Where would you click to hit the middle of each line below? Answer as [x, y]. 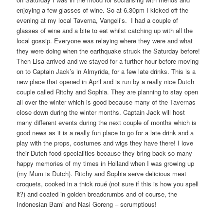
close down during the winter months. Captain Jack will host [101, 112]
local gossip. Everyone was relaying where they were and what [105, 41]
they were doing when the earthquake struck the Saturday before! [109, 51]
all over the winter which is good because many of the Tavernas [106, 102]
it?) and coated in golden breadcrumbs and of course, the [97, 194]
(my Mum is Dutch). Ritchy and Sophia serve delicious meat [102, 174]
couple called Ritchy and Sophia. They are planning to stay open [108, 92]
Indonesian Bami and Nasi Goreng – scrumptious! [87, 204]
